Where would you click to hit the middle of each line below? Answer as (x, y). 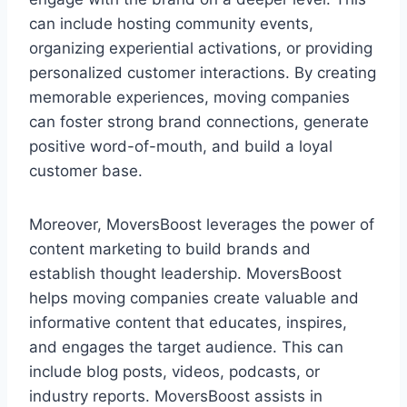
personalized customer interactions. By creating (203, 73)
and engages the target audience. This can (186, 347)
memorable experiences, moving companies (189, 98)
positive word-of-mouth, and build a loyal (181, 147)
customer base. (86, 171)
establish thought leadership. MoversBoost (185, 274)
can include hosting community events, (171, 24)
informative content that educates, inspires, (188, 323)
